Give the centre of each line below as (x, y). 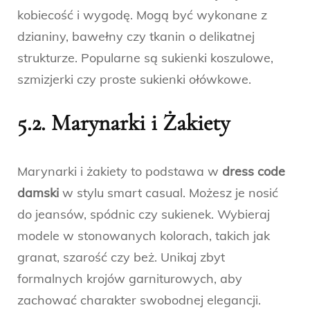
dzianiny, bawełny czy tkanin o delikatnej (136, 37)
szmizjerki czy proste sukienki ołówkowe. (134, 80)
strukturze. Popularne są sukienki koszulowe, (145, 58)
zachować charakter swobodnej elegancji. (139, 300)
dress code (254, 172)
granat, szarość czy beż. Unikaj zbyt (121, 257)
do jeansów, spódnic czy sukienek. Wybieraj (144, 215)
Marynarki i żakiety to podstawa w (120, 172)
